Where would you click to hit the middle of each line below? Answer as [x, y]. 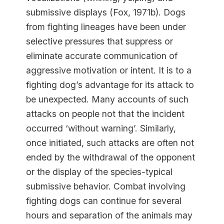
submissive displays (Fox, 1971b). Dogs [106, 12]
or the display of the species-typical [99, 172]
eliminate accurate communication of [102, 56]
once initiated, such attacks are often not [110, 143]
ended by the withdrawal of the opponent [111, 157]
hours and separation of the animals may [109, 215]
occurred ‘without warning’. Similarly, [101, 128]
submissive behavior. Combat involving [106, 186]
